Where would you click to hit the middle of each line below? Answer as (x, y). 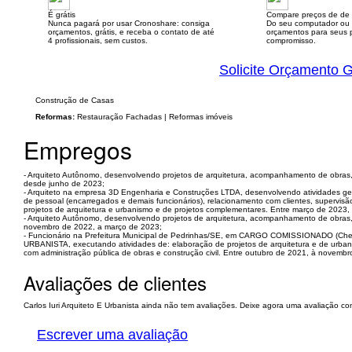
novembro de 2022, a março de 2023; (93, 227)
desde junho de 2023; (64, 183)
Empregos (78, 150)
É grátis (62, 15)
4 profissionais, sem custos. (98, 40)
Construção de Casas (75, 100)
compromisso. (291, 40)
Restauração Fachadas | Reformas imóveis (154, 117)
